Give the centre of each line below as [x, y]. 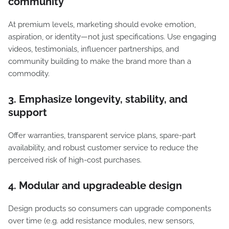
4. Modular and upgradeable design [95, 186]
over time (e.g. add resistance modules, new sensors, [101, 221]
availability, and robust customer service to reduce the [103, 148]
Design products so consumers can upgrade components [110, 209]
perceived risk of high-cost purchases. [75, 160]
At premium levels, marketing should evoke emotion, [102, 25]
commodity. [29, 74]
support [28, 112]
